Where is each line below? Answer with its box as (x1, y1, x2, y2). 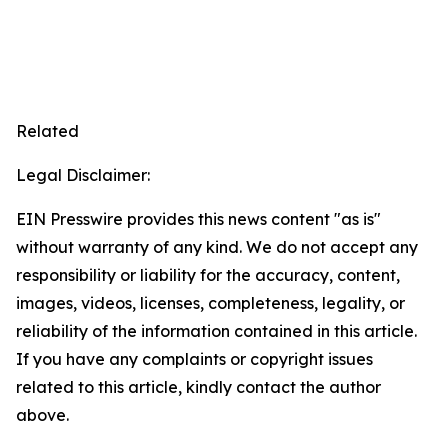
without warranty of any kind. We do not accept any (16, 237, 418, 258)
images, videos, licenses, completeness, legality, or (16, 293, 405, 314)
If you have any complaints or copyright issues (16, 349, 373, 370)
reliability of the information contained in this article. (16, 321, 417, 342)
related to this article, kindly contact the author (16, 377, 381, 398)
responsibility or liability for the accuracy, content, (16, 265, 400, 286)
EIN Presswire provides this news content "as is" (16, 209, 381, 230)
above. (16, 405, 69, 426)
